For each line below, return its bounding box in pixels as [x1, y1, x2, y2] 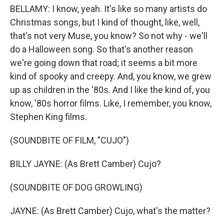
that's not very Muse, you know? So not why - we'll [10, 30, 207, 41]
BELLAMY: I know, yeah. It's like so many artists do [10, 3, 207, 14]
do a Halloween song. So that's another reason [10, 44, 193, 54]
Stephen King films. [10, 111, 87, 122]
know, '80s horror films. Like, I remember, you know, [10, 98, 211, 108]
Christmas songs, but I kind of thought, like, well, [10, 17, 199, 27]
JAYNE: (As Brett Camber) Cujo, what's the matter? [10, 205, 210, 216]
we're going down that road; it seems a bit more [10, 57, 197, 68]
